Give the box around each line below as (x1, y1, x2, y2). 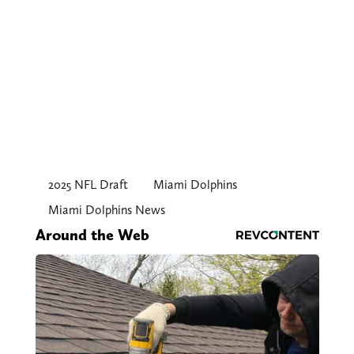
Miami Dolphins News (47, 202, 165, 218)
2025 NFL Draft (47, 177, 128, 193)
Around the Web (35, 225, 149, 245)
